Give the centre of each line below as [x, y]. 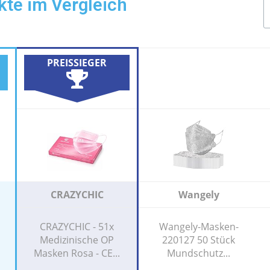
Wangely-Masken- [199, 227]
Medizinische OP [77, 240]
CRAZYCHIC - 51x [77, 227]
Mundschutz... [199, 253]
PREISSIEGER [77, 62]
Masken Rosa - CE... [77, 253]
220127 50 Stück [199, 240]
